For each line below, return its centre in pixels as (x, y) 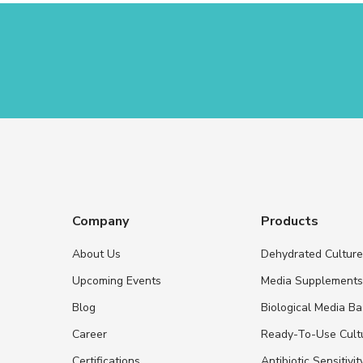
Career (89, 334)
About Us (96, 254)
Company (100, 221)
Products (290, 221)
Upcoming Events (116, 280)
